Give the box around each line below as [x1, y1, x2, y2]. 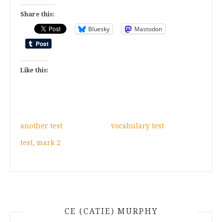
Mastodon [134, 24, 162, 33]
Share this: [20, 11, 55, 18]
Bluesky [88, 24, 110, 33]
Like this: [20, 67, 49, 74]
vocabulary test [111, 122, 164, 130]
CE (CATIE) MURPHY [64, 207, 158, 216]
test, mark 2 [20, 139, 60, 147]
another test [20, 122, 62, 130]
